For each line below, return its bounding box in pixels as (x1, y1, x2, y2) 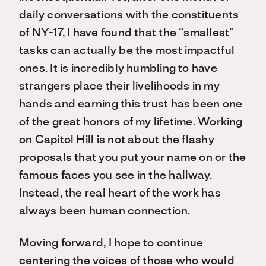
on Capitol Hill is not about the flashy (19, 135, 214, 145)
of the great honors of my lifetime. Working (19, 117, 243, 128)
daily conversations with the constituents (19, 10, 239, 21)
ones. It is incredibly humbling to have (19, 64, 217, 74)
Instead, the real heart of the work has (19, 188, 221, 199)
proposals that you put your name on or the (19, 153, 246, 163)
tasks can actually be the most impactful (19, 46, 235, 56)
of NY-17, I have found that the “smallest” (19, 28, 235, 39)
